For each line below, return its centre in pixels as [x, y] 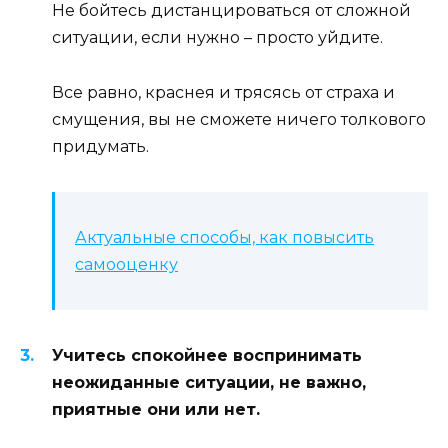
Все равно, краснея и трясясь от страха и [223, 92]
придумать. [100, 146]
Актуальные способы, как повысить [224, 237]
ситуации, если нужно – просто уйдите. [217, 38]
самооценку [126, 264]
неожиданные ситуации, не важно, [209, 382]
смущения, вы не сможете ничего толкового [239, 119]
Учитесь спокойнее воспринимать [207, 355]
